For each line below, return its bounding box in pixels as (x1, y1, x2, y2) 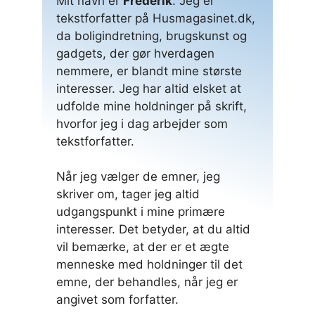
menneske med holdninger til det (56, 257, 243, 272)
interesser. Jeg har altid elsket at (56, 81, 241, 96)
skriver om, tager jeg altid (56, 187, 200, 202)
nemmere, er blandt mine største (56, 63, 242, 78)
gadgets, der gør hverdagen (56, 46, 214, 60)
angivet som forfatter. (56, 292, 179, 307)
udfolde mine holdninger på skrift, (56, 98, 247, 113)
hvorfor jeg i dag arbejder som (56, 116, 228, 131)
